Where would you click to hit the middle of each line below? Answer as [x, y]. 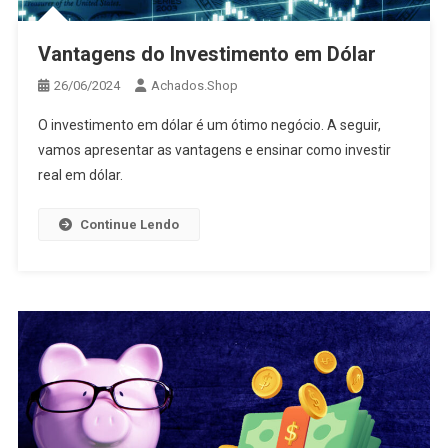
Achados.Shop [194, 85]
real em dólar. [80, 174]
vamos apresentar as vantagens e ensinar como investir [214, 149]
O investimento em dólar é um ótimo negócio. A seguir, [209, 124]
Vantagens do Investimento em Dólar [206, 53]
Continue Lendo [129, 224]
